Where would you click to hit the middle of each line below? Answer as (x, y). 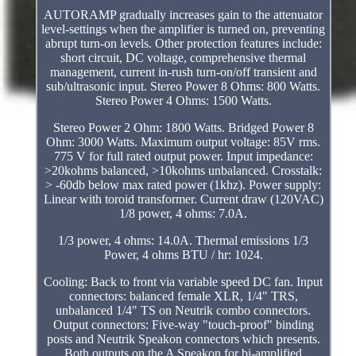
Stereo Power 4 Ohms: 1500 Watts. (183, 101)
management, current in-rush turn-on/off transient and (183, 72)
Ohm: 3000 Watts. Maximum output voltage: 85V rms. (184, 142)
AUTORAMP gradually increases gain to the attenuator (184, 15)
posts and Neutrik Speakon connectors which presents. (183, 339)
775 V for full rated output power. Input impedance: (183, 157)
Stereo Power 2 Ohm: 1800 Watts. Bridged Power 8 (183, 128)
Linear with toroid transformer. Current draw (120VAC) (183, 199)
